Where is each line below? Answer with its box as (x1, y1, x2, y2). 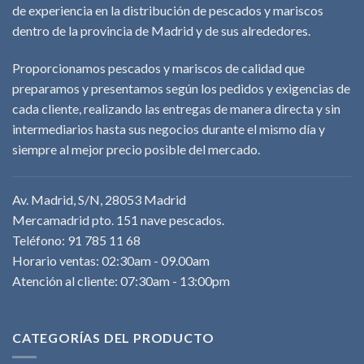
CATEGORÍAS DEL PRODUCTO (12, 329, 214, 345)
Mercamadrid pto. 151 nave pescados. (12, 211, 224, 227)
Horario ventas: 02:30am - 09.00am (12, 252, 210, 268)
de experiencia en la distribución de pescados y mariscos (12, 2, 323, 19)
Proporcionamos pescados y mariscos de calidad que (12, 59, 305, 76)
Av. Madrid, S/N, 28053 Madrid (12, 191, 186, 207)
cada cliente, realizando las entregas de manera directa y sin (12, 100, 340, 116)
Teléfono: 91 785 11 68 (12, 232, 141, 248)
